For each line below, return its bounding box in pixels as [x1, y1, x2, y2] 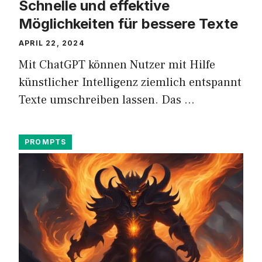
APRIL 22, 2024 [19, 39, 84, 48]
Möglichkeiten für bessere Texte [19, 15, 238, 33]
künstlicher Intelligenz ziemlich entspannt [19, 75, 242, 91]
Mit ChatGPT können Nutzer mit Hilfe [19, 57, 215, 73]
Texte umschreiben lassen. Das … [19, 92, 195, 108]
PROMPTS [25, 137, 67, 147]
